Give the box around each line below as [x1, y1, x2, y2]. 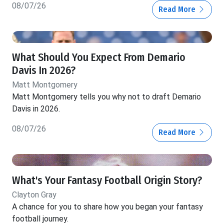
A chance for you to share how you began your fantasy [12, 202, 203, 212]
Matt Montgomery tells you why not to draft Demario [12, 92, 201, 102]
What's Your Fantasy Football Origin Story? [12, 174, 202, 187]
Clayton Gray [12, 190, 56, 200]
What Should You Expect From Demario [12, 51, 185, 64]
